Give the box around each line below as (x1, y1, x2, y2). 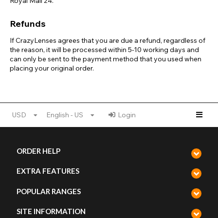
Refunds (10, 18, 46, 29)
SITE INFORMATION (17, 207, 86, 216)
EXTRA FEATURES (17, 166, 79, 176)
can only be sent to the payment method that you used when (10, 54, 201, 63)
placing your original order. (10, 63, 94, 73)
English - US (46, 110, 83, 119)
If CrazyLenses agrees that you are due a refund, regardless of (10, 36, 205, 45)
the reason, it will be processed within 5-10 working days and (10, 45, 199, 54)
